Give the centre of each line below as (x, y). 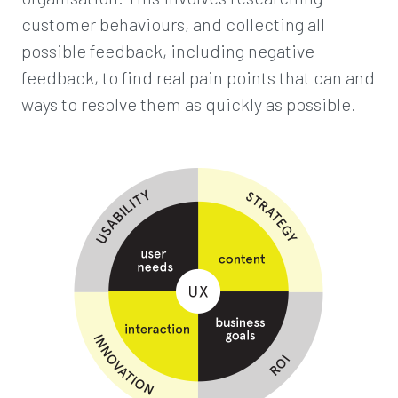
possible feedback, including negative (168, 51)
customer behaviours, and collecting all (173, 24)
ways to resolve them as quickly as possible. (189, 104)
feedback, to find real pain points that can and (198, 77)
